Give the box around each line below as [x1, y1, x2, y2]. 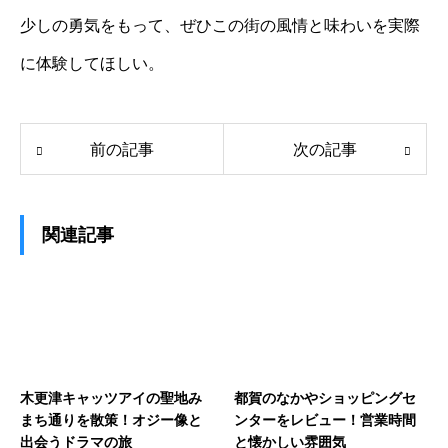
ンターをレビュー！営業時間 [234, 411, 416, 428]
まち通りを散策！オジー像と [20, 411, 202, 428]
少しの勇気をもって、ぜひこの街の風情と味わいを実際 [20, 16, 420, 34]
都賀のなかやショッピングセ [234, 389, 416, 406]
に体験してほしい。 [20, 54, 164, 72]
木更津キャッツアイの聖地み [20, 389, 202, 406]
